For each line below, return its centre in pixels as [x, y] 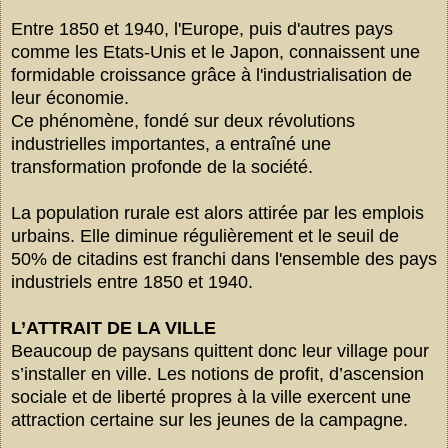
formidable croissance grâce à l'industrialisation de [211, 74]
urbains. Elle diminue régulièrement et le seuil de [205, 235]
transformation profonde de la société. [162, 166]
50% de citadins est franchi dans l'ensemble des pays [224, 258]
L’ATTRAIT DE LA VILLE [113, 327]
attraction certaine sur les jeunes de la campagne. [209, 419]
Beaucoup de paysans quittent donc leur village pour [220, 350]
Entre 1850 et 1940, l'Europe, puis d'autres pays [202, 28]
